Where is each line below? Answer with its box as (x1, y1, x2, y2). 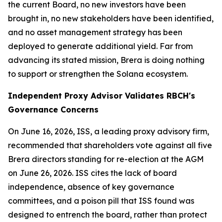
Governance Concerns (8, 105, 99, 114)
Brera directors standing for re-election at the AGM (8, 154, 204, 164)
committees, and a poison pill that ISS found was (8, 196, 194, 206)
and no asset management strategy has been (8, 27, 182, 37)
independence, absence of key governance (8, 182, 174, 192)
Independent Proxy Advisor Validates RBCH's (8, 91, 195, 101)
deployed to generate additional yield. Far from (8, 41, 193, 51)
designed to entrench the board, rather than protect (8, 210, 207, 220)
